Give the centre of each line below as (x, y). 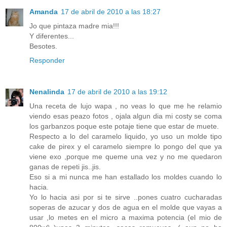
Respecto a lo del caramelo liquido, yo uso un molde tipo (126, 137)
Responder (47, 61)
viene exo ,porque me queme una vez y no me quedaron (126, 157)
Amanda (44, 12)
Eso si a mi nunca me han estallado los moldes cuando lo (126, 177)
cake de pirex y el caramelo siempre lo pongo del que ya (126, 147)
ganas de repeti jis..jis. (65, 167)
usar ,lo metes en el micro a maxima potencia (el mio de (126, 218)
